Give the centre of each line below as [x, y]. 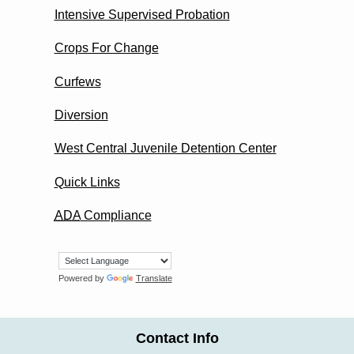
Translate [154, 279]
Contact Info [177, 339]
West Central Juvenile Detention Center [165, 149]
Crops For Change [106, 48]
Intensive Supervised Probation [142, 14]
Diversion [81, 115]
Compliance [116, 216]
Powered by [82, 279]
